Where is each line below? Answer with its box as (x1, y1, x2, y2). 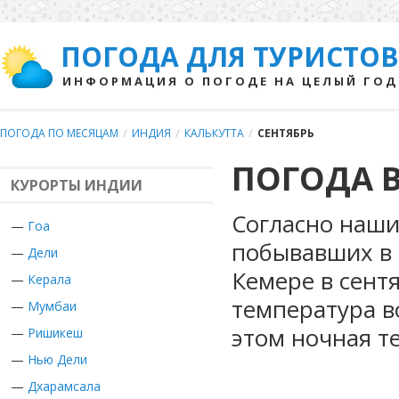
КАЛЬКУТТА (184, 126, 244, 141)
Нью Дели (28, 351, 87, 368)
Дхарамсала (28, 378, 101, 395)
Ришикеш (28, 324, 83, 341)
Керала (28, 271, 71, 288)
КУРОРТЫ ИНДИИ (11, 175, 142, 195)
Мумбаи (28, 297, 77, 314)
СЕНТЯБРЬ (257, 126, 314, 141)
